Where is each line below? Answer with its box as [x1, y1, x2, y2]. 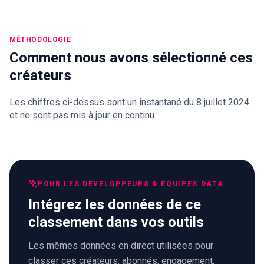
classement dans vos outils [28, 213, 204, 230]
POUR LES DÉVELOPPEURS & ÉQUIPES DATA [38, 179, 224, 188]
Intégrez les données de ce [28, 196, 201, 213]
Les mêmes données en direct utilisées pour [28, 239, 213, 251]
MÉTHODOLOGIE [9, 35, 71, 44]
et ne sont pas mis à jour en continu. [9, 109, 156, 121]
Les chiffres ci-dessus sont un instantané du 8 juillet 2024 [9, 96, 249, 108]
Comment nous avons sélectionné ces [9, 49, 253, 66]
